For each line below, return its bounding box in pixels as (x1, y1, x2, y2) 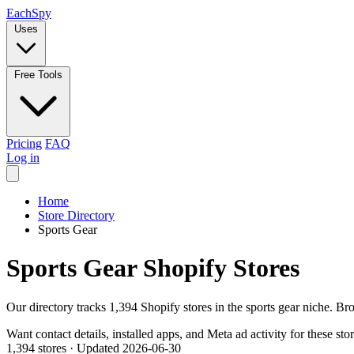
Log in (6, 151, 40, 164)
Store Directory (38, 209, 115, 222)
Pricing (6, 137, 42, 150)
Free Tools (14, 69, 62, 81)
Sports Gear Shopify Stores (6, 254, 299, 283)
